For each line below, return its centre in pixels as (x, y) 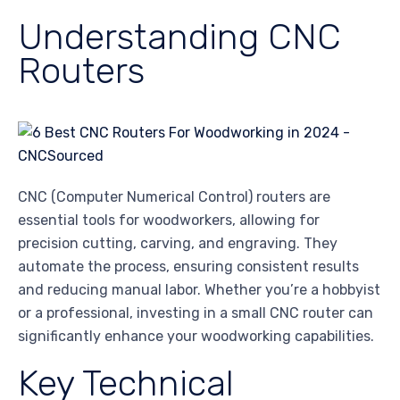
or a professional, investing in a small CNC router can (196, 312)
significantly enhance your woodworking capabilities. (196, 336)
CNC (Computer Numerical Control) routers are (174, 196)
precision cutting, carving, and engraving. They (178, 243)
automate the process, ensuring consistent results (188, 266)
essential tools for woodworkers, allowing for (169, 220)
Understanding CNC (179, 36)
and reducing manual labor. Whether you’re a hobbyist (199, 289)
